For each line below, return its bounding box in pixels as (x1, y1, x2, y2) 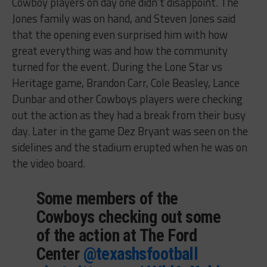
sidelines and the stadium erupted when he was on (11, 139, 247, 156)
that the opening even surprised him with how (11, 26, 228, 44)
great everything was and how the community (11, 42, 228, 60)
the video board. (11, 155, 85, 172)
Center (36, 244, 83, 265)
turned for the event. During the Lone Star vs (11, 58, 222, 76)
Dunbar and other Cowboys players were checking (11, 91, 243, 108)
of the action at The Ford (36, 225, 197, 246)
